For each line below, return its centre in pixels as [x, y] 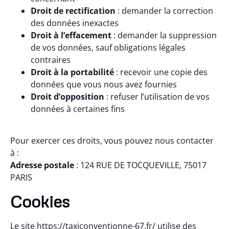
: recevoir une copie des [161, 72]
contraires [51, 60]
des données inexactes [75, 23]
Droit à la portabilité [72, 72]
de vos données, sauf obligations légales [108, 47]
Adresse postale [42, 165]
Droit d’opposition [67, 96]
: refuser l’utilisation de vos [157, 96]
